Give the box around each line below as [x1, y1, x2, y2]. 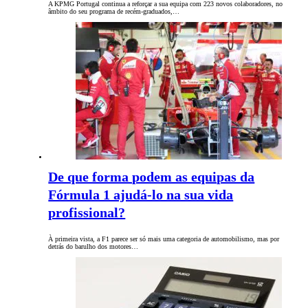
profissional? [48, 205, 126, 221]
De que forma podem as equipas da [48, 169, 255, 185]
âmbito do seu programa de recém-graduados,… [48, 8, 180, 16]
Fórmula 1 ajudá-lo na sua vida [48, 187, 234, 203]
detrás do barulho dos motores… [48, 243, 139, 251]
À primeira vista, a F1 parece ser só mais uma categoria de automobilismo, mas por [48, 235, 280, 243]
